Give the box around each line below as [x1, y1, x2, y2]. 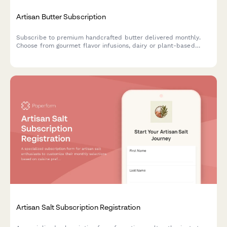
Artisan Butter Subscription [16, 12, 106, 21]
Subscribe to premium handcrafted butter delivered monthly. [16, 33, 201, 41]
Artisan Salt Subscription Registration [16, 202, 141, 211]
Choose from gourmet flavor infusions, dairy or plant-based [16, 42, 195, 49]
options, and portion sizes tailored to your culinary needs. [16, 50, 190, 57]
